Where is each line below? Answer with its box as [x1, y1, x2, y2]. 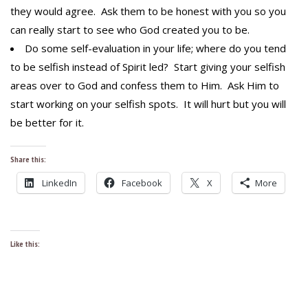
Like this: [10, 239, 40, 250]
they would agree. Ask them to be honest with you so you [10, 4, 286, 19]
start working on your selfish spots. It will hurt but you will [10, 97, 286, 111]
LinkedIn [42, 177, 77, 190]
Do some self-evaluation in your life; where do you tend [25, 41, 286, 56]
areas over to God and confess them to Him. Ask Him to [10, 78, 279, 93]
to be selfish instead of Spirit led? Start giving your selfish [10, 60, 285, 74]
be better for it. [10, 115, 84, 130]
